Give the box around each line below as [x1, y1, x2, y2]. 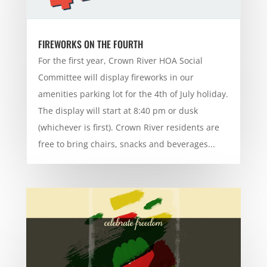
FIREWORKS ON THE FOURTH [38, 36, 143, 51]
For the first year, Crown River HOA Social [38, 54, 203, 66]
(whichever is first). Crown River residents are [38, 121, 219, 133]
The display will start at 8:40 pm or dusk [38, 104, 198, 116]
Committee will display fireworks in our [38, 71, 194, 83]
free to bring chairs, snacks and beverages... [38, 138, 215, 150]
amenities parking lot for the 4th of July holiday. [38, 88, 228, 100]
